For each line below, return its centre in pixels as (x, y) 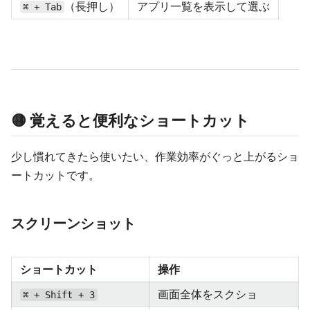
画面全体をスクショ (208, 294)
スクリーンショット (73, 224)
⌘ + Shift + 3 (59, 295)
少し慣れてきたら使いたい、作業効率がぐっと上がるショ (155, 156)
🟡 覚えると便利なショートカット (130, 120)
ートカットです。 (55, 175)
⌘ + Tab (42, 7)
